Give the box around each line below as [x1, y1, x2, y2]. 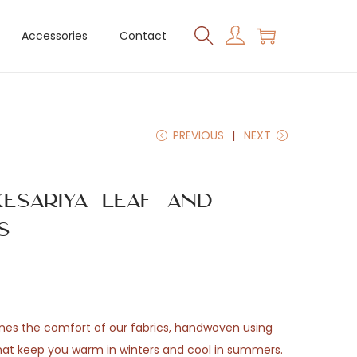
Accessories [22, 28, 88, 44]
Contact [120, 28, 167, 44]
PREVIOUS [173, 127, 224, 143]
